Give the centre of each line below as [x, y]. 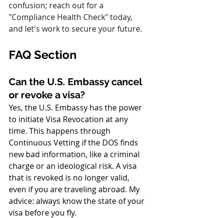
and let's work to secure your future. [75, 29]
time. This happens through [61, 131]
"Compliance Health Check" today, [72, 17]
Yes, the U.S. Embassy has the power [76, 108]
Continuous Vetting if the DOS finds [74, 143]
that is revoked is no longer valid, [70, 178]
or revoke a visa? [47, 95]
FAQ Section [43, 55]
